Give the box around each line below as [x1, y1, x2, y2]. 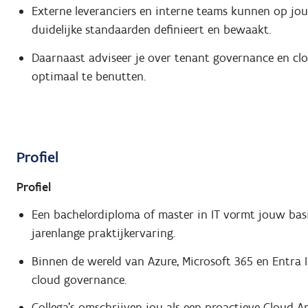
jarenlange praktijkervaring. [31, 225, 175, 241]
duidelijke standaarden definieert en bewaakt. [31, 22, 271, 38]
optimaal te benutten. [31, 68, 146, 84]
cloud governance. [31, 272, 126, 287]
